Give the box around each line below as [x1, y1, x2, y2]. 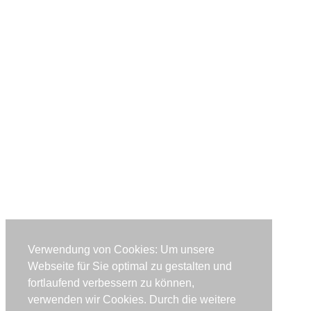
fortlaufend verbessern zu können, [28, 277, 194, 289]
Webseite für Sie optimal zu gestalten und [28, 260, 232, 273]
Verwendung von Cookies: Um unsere [28, 244, 215, 256]
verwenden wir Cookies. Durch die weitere [28, 294, 236, 306]
